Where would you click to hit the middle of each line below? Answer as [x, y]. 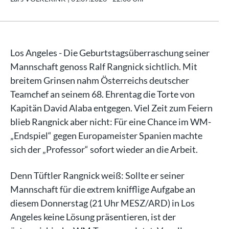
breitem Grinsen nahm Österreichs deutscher [100, 80]
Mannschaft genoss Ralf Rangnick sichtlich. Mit [104, 66]
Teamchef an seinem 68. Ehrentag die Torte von [102, 94]
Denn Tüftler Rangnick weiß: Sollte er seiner [97, 175]
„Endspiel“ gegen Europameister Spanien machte [106, 135]
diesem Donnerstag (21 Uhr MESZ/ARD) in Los [102, 203]
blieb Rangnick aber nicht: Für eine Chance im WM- [111, 122]
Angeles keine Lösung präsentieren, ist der [93, 217]
